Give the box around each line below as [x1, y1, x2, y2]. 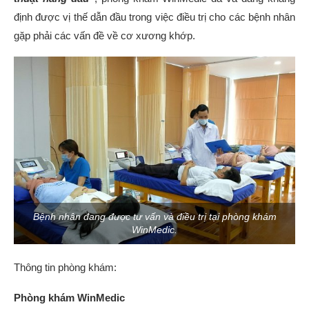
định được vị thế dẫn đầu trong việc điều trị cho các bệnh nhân [14, 10, 295, 23]
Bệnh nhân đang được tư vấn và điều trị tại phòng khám [32, 210, 277, 222]
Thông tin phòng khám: [14, 261, 117, 273]
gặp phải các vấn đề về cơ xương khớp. [14, 29, 195, 41]
